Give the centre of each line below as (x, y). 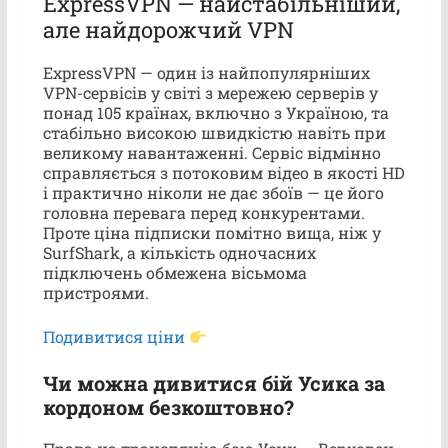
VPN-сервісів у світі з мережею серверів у (210, 92)
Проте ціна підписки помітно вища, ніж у (211, 232)
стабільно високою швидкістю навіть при (214, 132)
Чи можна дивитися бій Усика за (213, 382)
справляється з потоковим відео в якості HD (223, 172)
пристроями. (95, 292)
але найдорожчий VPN (168, 29)
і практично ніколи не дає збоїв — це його (213, 192)
